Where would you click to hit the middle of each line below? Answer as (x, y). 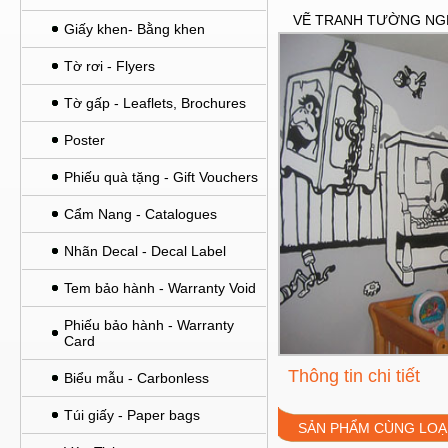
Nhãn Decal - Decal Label (145, 251)
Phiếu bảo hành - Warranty (149, 325)
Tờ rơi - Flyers (109, 66)
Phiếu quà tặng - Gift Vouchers (161, 177)
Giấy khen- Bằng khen (134, 29)
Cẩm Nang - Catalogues (140, 214)
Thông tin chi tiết (354, 376)
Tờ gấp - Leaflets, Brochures (155, 103)
